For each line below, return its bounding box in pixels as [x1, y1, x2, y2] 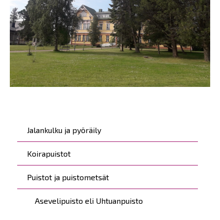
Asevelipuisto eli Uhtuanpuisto [35, 196, 143, 205]
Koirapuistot [27, 149, 71, 158]
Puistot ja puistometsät [27, 172, 109, 182]
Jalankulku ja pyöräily [27, 125, 101, 135]
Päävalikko [17, 118, 74, 132]
